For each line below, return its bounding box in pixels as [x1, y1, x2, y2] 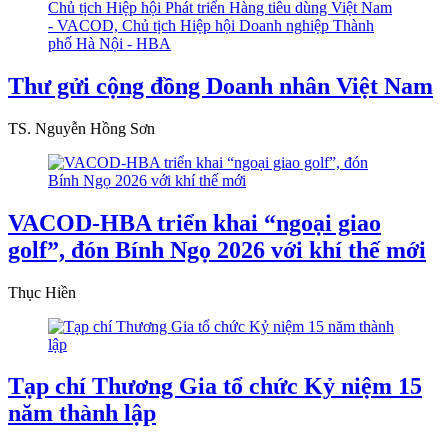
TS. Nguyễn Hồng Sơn [8, 119, 155, 137]
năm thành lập [8, 400, 156, 427]
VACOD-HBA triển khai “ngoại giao [8, 209, 381, 236]
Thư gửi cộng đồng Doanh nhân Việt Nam [8, 72, 433, 99]
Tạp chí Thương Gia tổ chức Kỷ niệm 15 [8, 373, 422, 400]
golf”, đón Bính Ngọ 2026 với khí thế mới [8, 236, 426, 263]
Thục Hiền [8, 283, 76, 301]
